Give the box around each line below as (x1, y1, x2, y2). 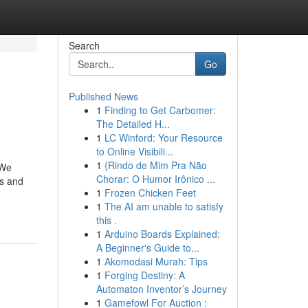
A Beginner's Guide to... (96, 241, 199, 254)
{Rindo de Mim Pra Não (104, 158, 207, 172)
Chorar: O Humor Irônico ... (96, 172, 215, 186)
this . (96, 213, 117, 227)
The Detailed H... (96, 117, 170, 131)
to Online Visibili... (96, 144, 173, 158)
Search (68, 38, 100, 52)
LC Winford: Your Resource (104, 131, 223, 144)
